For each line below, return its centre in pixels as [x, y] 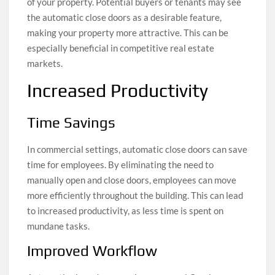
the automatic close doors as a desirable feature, [125, 17]
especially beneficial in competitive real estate [121, 48]
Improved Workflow [92, 250]
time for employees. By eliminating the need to [121, 164]
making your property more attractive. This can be [128, 33]
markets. [45, 64]
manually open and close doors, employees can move [132, 180]
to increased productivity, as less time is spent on [126, 210]
